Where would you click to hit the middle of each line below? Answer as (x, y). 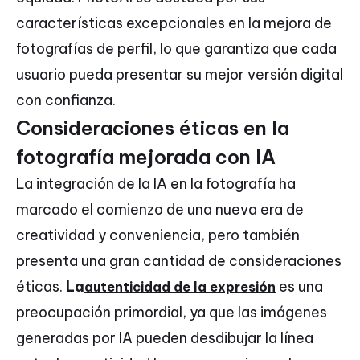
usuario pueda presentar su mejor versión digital (180, 75)
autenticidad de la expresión (180, 287)
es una (299, 287)
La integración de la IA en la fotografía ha (156, 184)
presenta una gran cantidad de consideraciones (179, 261)
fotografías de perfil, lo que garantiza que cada (176, 49)
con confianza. (66, 100)
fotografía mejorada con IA (146, 157)
